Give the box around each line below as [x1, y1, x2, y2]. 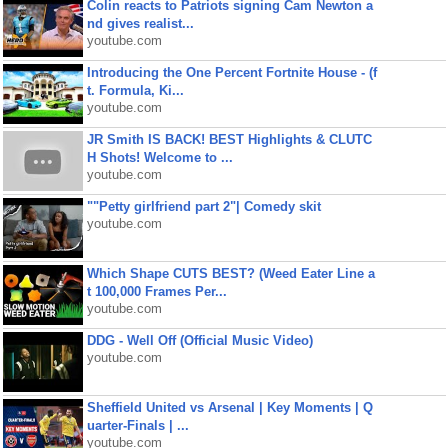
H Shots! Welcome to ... [86, 150, 233, 165]
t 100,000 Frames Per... [86, 284, 227, 299]
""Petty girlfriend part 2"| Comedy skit [86, 199, 321, 214]
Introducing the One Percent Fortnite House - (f [86, 65, 377, 80]
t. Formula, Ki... [86, 83, 184, 98]
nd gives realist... [86, 16, 194, 31]
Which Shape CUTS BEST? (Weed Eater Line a [86, 266, 375, 281]
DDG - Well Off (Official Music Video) [86, 333, 313, 348]
